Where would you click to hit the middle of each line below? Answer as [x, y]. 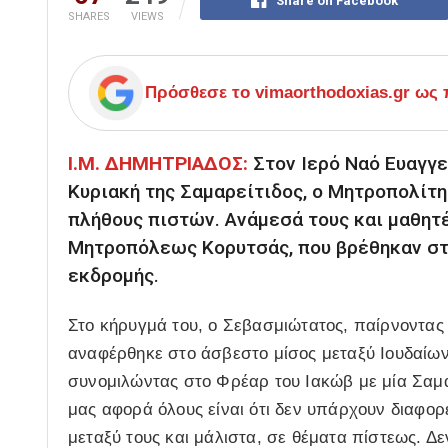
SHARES [89, 17]
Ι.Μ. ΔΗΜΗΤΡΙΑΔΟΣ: [158, 164]
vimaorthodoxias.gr [332, 93]
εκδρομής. [113, 276]
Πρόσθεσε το [200, 93]
